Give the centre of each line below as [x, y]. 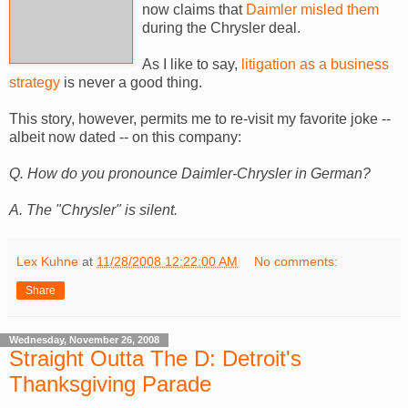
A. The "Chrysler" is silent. [93, 209]
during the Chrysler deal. [221, 27]
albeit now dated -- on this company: [125, 137]
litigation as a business [315, 64]
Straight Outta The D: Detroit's [155, 358]
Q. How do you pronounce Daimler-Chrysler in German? [190, 173]
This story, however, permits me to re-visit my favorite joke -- [200, 118]
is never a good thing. [131, 82]
